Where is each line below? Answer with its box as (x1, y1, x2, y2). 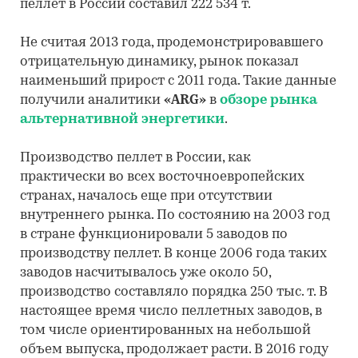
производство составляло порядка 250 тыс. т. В (20, 285, 328, 299)
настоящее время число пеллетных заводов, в (20, 304, 322, 318)
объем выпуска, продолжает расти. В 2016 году (20, 343, 328, 356)
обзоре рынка (220, 93, 317, 107)
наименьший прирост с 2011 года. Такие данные (20, 74, 336, 88)
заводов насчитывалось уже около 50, (20, 266, 271, 280)
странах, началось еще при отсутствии (20, 189, 272, 203)
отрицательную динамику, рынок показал (20, 55, 299, 69)
